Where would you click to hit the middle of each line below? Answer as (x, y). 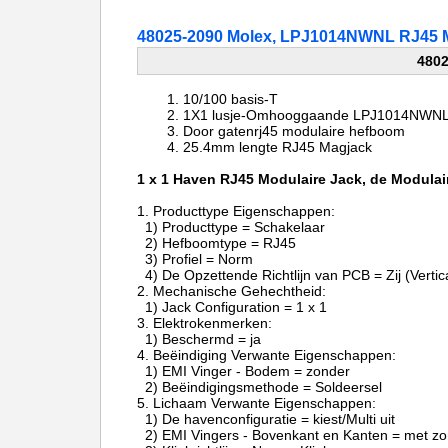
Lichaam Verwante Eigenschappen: (264, 403)
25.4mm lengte (232, 147)
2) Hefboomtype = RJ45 (218, 243)
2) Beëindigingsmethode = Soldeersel (259, 387)
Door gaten (218, 131)
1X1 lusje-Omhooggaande (268, 115)
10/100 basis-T (230, 99)
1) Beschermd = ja (199, 339)
